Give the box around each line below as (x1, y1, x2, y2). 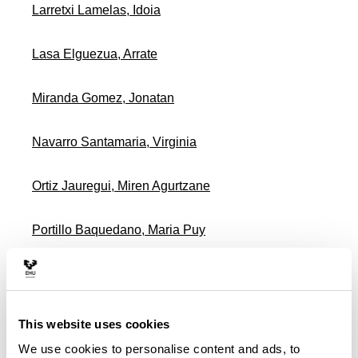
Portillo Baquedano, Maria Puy (32, 223, 205, 237)
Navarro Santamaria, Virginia (32, 135, 197, 149)
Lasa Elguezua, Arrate (32, 47, 157, 62)
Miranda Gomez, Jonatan (32, 91, 174, 105)
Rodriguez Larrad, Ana (32, 267, 160, 281)
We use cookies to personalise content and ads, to (18, 342, 300, 356)
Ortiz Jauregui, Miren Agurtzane (32, 179, 210, 193)
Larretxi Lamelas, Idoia (32, 3, 161, 18)
